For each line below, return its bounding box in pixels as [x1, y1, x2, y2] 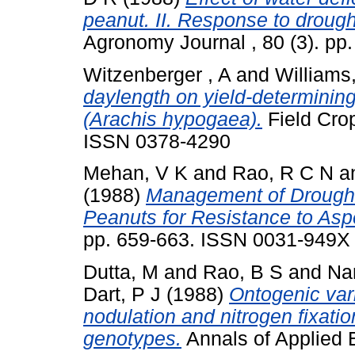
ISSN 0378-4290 [83, 130, 231, 152]
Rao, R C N [232, 162, 334, 185]
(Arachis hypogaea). [83, 108, 262, 130]
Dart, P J [83, 284, 161, 306]
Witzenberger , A [83, 63, 231, 86]
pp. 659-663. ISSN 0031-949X [83, 229, 350, 251]
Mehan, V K [83, 162, 188, 185]
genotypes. [83, 328, 181, 350]
